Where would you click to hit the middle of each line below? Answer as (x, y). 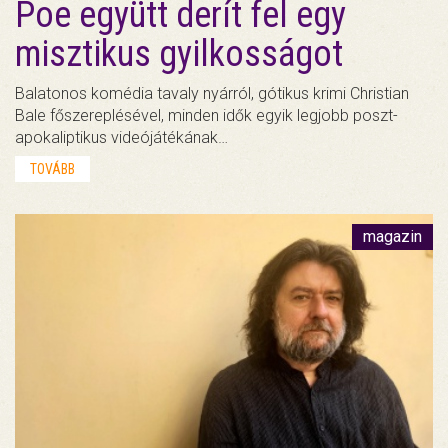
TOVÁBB (52, 168)
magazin (392, 236)
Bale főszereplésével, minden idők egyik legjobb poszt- (206, 115)
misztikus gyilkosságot (179, 53)
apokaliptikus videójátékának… (121, 137)
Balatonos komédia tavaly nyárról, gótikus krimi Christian (212, 93)
